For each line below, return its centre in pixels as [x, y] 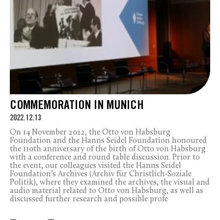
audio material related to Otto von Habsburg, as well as [107, 191]
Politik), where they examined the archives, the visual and [110, 182]
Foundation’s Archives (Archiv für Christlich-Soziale [101, 174]
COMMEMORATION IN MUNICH [77, 106]
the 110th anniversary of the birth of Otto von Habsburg [108, 149]
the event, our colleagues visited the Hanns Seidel [96, 166]
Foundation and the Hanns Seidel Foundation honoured [108, 141]
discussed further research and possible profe [89, 199]
